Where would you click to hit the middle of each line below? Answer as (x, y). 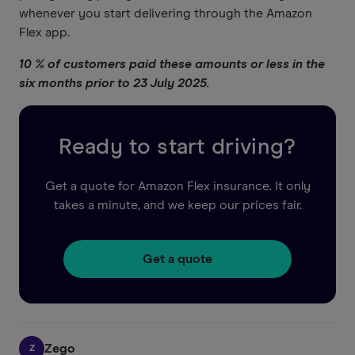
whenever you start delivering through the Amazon (166, 13)
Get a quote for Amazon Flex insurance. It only (177, 186)
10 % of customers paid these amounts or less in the (172, 64)
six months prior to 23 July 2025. (114, 83)
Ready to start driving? (177, 147)
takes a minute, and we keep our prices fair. (177, 205)
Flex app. (44, 32)
